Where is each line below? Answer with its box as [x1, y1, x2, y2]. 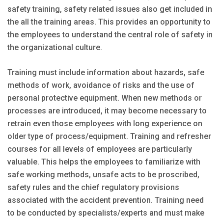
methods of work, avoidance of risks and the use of [7, 80, 194, 90]
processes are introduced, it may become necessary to [7, 106, 207, 115]
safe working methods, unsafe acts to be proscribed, [7, 169, 199, 179]
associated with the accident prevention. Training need [7, 195, 206, 205]
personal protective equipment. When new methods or [7, 93, 202, 103]
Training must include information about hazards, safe [7, 67, 204, 77]
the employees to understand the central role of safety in [7, 29, 213, 39]
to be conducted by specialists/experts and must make [7, 208, 204, 218]
